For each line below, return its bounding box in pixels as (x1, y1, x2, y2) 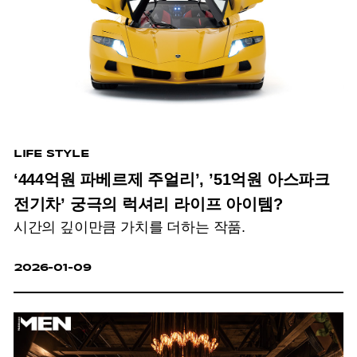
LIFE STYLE (13, 147, 89, 161)
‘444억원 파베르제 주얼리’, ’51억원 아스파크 (13, 170, 331, 188)
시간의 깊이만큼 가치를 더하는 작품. (13, 219, 246, 236)
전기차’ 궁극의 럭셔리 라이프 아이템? (13, 194, 283, 213)
